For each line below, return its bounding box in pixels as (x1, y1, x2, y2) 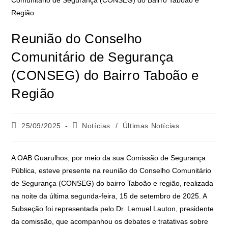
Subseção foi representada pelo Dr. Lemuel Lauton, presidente (11, 205, 214, 213)
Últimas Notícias (122, 122, 180, 130)
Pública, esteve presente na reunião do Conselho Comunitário (11, 166, 212, 175)
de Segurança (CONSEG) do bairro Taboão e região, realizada (11, 179, 214, 187)
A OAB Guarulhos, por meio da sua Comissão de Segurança (11, 154, 206, 162)
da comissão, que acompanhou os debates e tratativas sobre (11, 217, 209, 225)
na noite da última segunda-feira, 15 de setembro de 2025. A (11, 192, 207, 200)
